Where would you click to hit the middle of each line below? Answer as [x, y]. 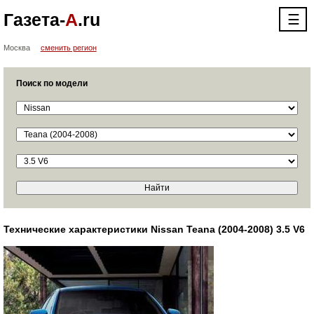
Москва [16, 48]
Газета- [34, 20]
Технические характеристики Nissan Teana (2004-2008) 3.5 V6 [154, 229]
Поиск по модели [52, 83]
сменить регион [68, 48]
